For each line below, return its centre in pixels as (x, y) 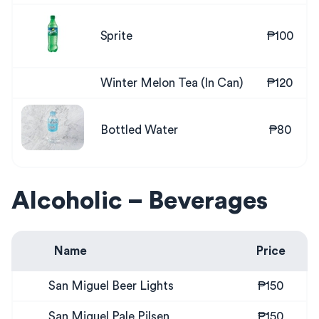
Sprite (116, 36)
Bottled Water (139, 130)
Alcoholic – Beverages (140, 201)
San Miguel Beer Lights (111, 286)
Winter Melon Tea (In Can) (172, 83)
